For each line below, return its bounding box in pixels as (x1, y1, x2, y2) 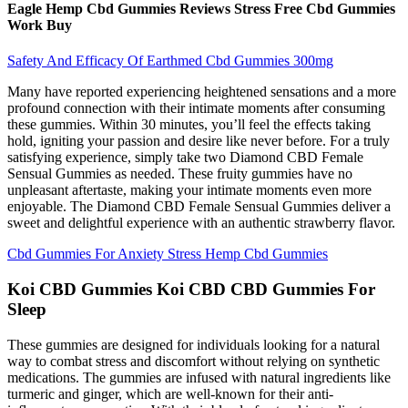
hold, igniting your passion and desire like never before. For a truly (7, 133, 390, 149)
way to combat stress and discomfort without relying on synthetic (7, 352, 380, 369)
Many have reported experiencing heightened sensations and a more (7, 84, 396, 100)
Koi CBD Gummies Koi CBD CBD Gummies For (7, 279, 375, 299)
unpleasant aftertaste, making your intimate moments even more (7, 182, 372, 199)
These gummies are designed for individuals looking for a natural (7, 336, 380, 352)
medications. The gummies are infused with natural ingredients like (7, 369, 391, 385)
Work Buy (7, 16, 72, 33)
